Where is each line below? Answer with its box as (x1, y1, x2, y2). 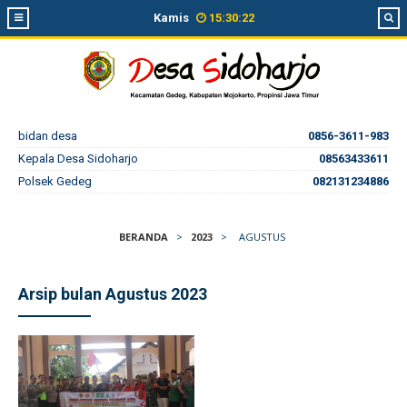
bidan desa (18, 129, 77, 143)
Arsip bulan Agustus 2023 (18, 284, 207, 303)
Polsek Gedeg (18, 174, 92, 188)
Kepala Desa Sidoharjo (18, 152, 138, 165)
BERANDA (118, 230, 168, 243)
